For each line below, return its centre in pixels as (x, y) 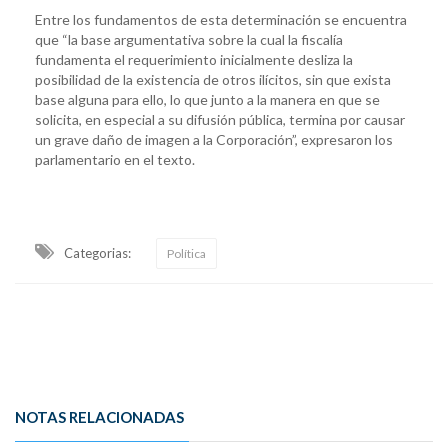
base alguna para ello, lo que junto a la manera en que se (207, 99)
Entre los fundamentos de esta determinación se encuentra (221, 19)
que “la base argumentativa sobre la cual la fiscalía (189, 39)
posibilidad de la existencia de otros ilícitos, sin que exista (213, 79)
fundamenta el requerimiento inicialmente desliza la (194, 59)
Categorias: (97, 252)
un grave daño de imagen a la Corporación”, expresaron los (214, 139)
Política (186, 253)
